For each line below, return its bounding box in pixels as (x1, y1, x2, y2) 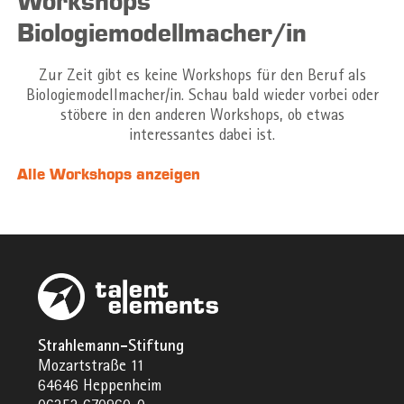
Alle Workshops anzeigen (16, 165, 200, 185)
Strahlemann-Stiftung (38, 339, 185, 355)
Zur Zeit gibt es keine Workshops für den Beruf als (38, 69, 366, 86)
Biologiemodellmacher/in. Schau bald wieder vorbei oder (25, 89, 379, 106)
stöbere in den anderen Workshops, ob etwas (60, 109, 344, 125)
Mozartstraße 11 (38, 359, 146, 375)
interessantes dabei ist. (129, 129, 275, 145)
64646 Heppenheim (38, 379, 163, 395)
